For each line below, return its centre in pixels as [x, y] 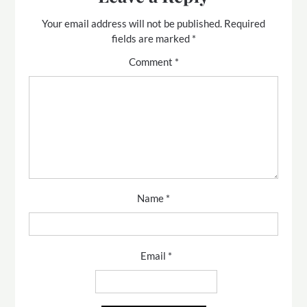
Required [245, 23]
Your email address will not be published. [132, 23]
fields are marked [151, 38]
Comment [151, 62]
